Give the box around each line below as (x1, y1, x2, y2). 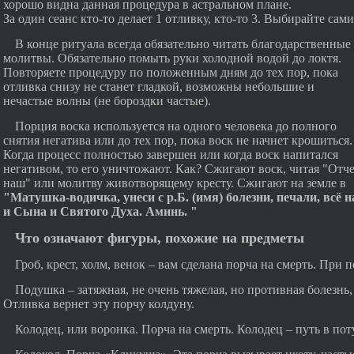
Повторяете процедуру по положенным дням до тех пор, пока (3, 66, 338, 79)
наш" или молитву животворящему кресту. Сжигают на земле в (3, 176, 346, 190)
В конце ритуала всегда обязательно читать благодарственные (15, 37, 351, 51)
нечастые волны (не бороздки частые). (3, 94, 211, 107)
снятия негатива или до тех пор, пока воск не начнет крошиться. (3, 134, 352, 147)
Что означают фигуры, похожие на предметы (15, 230, 304, 246)
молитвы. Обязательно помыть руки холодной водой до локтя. (3, 51, 341, 65)
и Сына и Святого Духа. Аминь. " (3, 205, 198, 218)
